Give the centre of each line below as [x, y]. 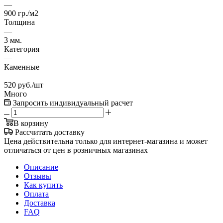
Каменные [22, 67]
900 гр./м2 [21, 13]
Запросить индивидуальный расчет [73, 103]
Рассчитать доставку [50, 132]
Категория [22, 49]
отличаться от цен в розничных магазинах [76, 150]
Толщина [19, 22]
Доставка [40, 203]
